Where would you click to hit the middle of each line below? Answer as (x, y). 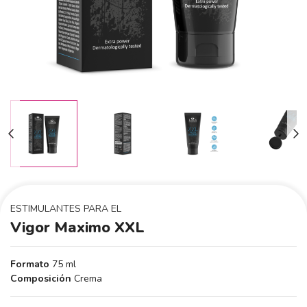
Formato (30, 264)
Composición (41, 279)
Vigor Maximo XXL (77, 228)
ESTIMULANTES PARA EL (66, 209)
